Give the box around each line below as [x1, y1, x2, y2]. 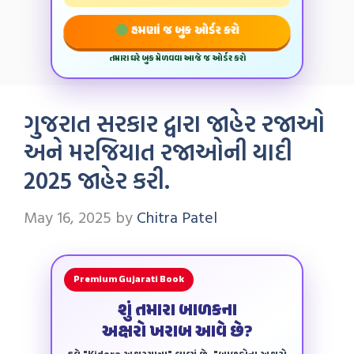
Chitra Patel [137, 205, 217, 228]
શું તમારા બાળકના [117, 298, 237, 325]
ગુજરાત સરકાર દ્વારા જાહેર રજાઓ [24, 105, 325, 141]
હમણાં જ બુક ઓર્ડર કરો [126, 21, 241, 41]
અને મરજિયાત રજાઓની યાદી [24, 134, 292, 169]
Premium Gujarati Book [73, 273, 184, 287]
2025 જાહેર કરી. [24, 162, 170, 198]
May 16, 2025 [24, 205, 111, 228]
